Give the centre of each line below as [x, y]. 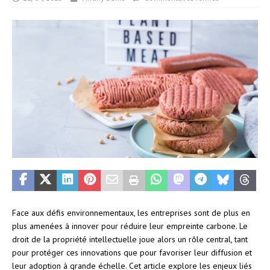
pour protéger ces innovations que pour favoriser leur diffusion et [132, 252]
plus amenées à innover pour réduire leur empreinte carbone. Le [130, 226]
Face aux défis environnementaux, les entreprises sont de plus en [131, 212]
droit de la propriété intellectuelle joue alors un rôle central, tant [130, 239]
